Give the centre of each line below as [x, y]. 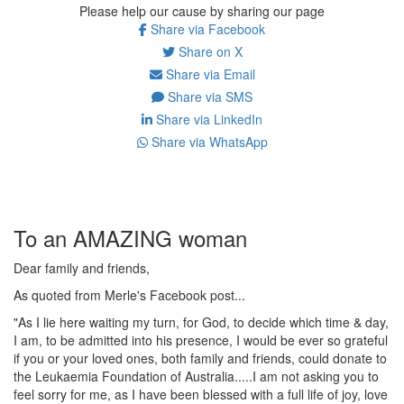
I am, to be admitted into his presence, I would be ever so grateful [201, 340]
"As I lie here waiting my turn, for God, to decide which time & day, [201, 321]
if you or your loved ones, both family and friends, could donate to [200, 358]
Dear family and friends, [82, 267]
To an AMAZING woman [130, 237]
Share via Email [208, 73]
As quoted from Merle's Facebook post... [129, 294]
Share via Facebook [206, 28]
